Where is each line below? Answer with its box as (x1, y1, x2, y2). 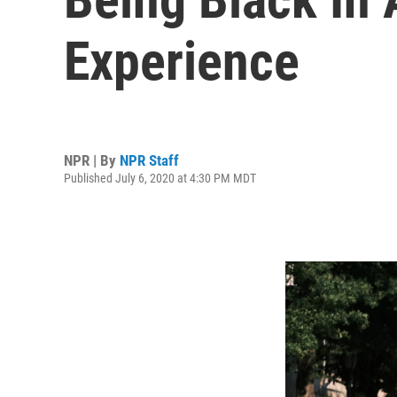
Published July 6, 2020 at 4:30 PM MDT (64, 170, 256, 185)
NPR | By (64, 151, 120, 169)
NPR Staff (120, 151, 179, 169)
